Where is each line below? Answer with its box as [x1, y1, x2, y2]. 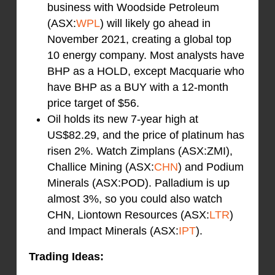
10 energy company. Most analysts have [47, 48, 244, 61]
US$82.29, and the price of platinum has [47, 128, 244, 141]
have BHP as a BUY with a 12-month [47, 80, 228, 93]
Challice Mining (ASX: [47, 160, 154, 173]
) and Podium [177, 160, 244, 173]
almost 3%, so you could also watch [47, 192, 222, 205]
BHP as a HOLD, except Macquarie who [47, 64, 244, 77]
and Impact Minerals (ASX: [47, 224, 179, 237]
